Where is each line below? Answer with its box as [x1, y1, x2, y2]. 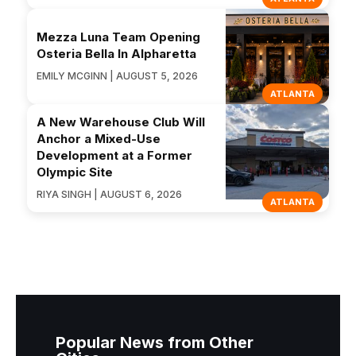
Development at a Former [37, 148, 192, 164]
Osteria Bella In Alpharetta [37, 46, 196, 62]
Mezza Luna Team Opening [37, 29, 200, 45]
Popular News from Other [56, 333, 253, 353]
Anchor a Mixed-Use [37, 131, 161, 147]
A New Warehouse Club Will [37, 114, 205, 130]
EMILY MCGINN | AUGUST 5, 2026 [37, 70, 198, 83]
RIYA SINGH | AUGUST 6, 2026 [37, 188, 182, 201]
